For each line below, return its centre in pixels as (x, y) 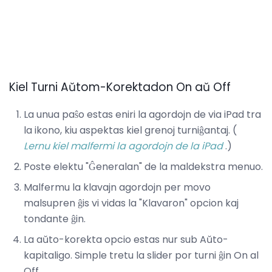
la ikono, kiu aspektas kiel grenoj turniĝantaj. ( (130, 131)
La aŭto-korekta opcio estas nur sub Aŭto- (126, 240)
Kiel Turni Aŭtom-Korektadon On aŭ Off (120, 87)
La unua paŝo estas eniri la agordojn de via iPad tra (142, 115)
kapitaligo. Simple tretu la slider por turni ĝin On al (141, 256)
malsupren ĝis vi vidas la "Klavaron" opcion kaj (131, 203)
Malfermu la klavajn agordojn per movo (117, 188)
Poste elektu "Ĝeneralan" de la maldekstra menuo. (143, 167)
